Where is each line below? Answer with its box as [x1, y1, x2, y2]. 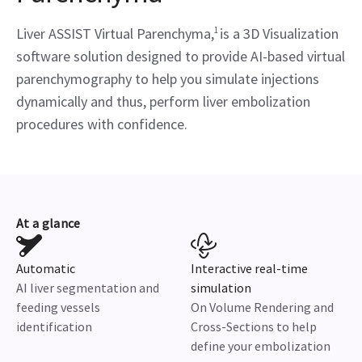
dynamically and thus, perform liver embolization [16, 92, 310, 111]
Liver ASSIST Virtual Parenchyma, [16, 24, 214, 43]
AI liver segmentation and [16, 280, 159, 296]
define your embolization [191, 338, 330, 354]
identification [16, 318, 95, 335]
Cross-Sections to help [191, 318, 317, 335]
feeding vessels [16, 299, 100, 315]
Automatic [16, 260, 75, 276]
